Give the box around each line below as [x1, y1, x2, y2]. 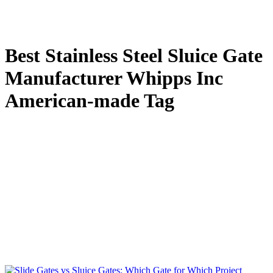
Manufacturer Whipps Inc [5, 66, 223, 89]
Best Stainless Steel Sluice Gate [5, 44, 263, 66]
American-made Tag [5, 89, 174, 112]
